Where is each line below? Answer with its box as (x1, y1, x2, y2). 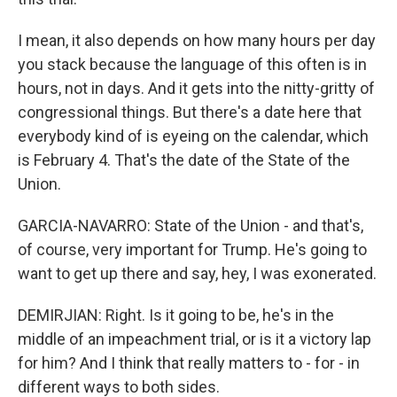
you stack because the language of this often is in (18, 55, 367, 74)
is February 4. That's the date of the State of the (18, 151, 350, 169)
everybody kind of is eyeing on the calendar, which (18, 127, 369, 145)
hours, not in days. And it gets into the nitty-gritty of (18, 79, 375, 97)
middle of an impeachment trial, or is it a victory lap (18, 330, 371, 348)
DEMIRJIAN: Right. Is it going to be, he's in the (18, 306, 334, 324)
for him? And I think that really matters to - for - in (18, 354, 360, 372)
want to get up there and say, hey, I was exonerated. (18, 264, 377, 283)
